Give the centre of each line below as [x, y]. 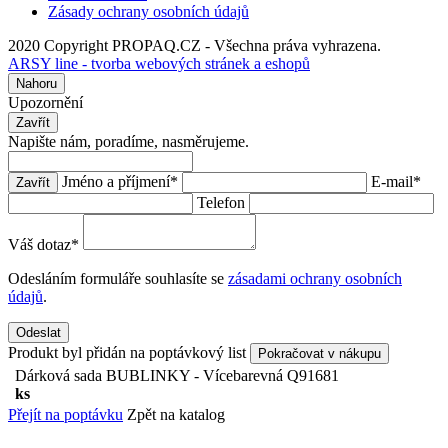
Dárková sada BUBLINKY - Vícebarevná [151, 376]
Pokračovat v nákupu [319, 354]
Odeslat [38, 333]
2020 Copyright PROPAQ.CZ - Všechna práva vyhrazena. [194, 46]
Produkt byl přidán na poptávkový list [127, 353]
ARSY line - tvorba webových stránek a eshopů [159, 64]
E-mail [392, 182]
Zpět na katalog [176, 415]
